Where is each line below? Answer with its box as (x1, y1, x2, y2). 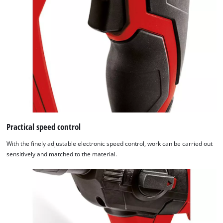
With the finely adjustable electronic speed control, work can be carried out (6, 139, 213, 147)
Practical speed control (6, 121, 81, 133)
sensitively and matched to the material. (6, 150, 117, 158)
